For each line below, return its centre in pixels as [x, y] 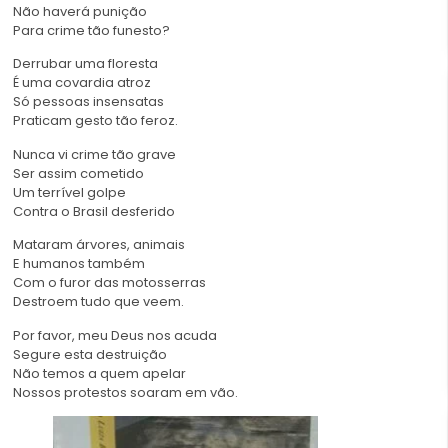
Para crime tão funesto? [91, 30]
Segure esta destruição [90, 354]
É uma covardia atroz [82, 83]
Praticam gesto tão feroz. [95, 121]
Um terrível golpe [69, 192]
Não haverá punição [80, 11]
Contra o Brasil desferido [94, 211]
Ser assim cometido [78, 173]
